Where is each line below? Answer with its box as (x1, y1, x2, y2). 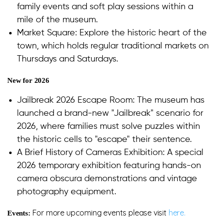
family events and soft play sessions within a (17, 2, 193, 12)
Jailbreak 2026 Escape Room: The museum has (17, 96, 204, 105)
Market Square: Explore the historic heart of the (17, 29, 207, 38)
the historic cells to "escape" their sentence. (17, 135, 197, 144)
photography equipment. (17, 187, 116, 197)
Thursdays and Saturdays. (17, 55, 118, 64)
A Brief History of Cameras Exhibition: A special (17, 148, 203, 157)
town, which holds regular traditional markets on (17, 42, 209, 51)
